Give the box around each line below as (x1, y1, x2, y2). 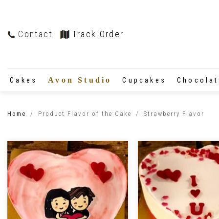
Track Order (72, 29, 124, 39)
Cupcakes (122, 76, 166, 84)
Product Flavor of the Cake (35, 109, 134, 117)
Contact (15, 29, 53, 39)
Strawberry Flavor (141, 109, 204, 117)
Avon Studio (48, 76, 112, 84)
